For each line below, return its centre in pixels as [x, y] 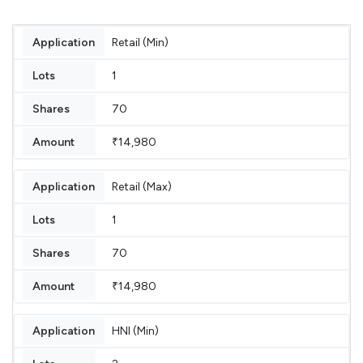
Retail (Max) [142, 186]
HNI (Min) [135, 331]
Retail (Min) [140, 42]
